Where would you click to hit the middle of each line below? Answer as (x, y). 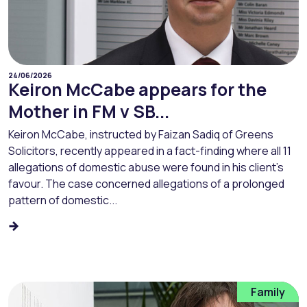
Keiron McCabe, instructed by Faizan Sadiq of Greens (141, 135)
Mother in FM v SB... (89, 112)
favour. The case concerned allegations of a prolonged (146, 184)
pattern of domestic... (63, 200)
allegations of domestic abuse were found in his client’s (146, 168)
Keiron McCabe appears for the (137, 90)
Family (268, 292)
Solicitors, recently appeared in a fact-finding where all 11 (150, 151)
